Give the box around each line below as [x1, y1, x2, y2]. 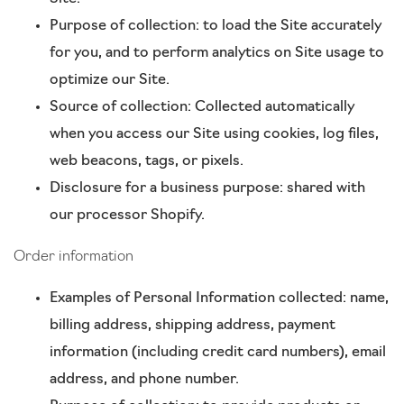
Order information [14, 250, 133, 264]
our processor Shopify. [50, 208, 205, 223]
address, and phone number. [50, 372, 239, 387]
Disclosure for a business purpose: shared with [50, 181, 365, 196]
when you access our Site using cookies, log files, [50, 127, 379, 142]
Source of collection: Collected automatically [50, 100, 354, 115]
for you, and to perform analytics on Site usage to [50, 46, 384, 60]
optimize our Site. [50, 73, 170, 87]
